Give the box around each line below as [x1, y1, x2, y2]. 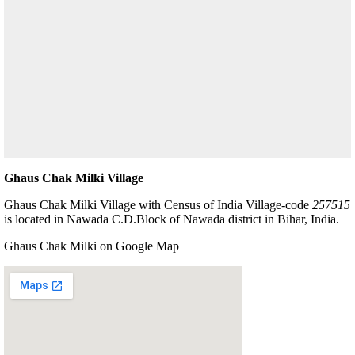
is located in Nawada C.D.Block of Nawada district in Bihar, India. [4, 212, 339, 226]
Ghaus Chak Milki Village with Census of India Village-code [4, 197, 312, 212]
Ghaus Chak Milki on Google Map [4, 239, 179, 253]
